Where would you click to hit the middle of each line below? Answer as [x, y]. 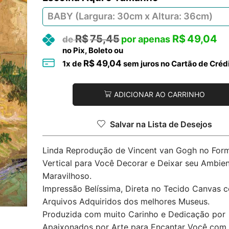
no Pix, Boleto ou [93, 50]
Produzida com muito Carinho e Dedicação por [134, 214]
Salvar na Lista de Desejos [161, 124]
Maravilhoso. [67, 176]
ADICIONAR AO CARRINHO [159, 95]
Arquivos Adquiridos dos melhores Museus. [126, 201]
